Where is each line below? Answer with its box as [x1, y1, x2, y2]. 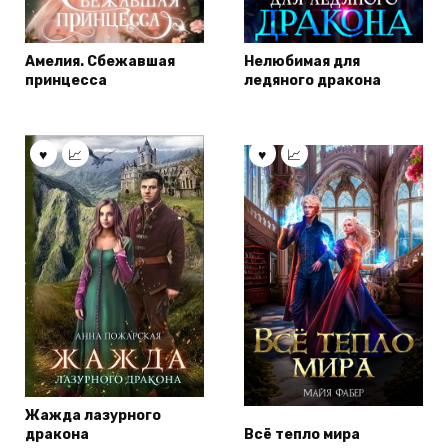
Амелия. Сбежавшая [25, 53, 175, 71]
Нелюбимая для [244, 53, 360, 71]
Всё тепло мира [244, 426, 360, 444]
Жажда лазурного [25, 407, 161, 425]
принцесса [25, 72, 107, 90]
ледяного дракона [244, 72, 381, 90]
